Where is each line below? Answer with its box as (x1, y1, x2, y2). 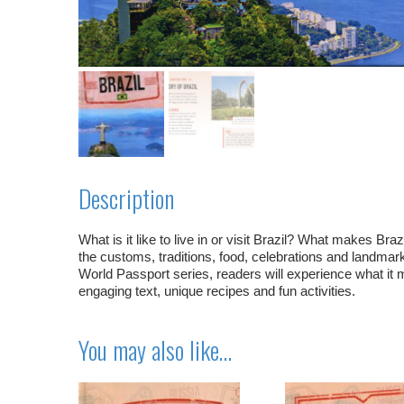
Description (78, 180, 174, 217)
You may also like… (78, 332, 232, 369)
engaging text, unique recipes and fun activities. (78, 283, 355, 299)
